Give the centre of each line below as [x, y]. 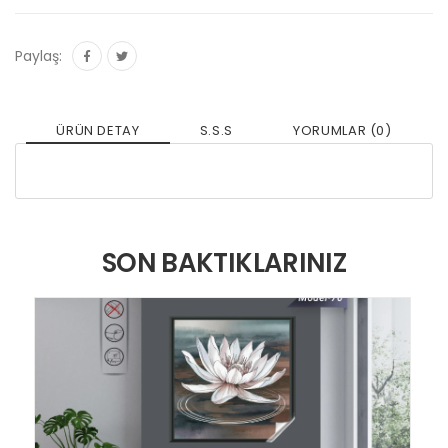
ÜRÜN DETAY [98, 130]
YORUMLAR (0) [342, 130]
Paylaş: [38, 55]
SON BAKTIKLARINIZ [224, 262]
